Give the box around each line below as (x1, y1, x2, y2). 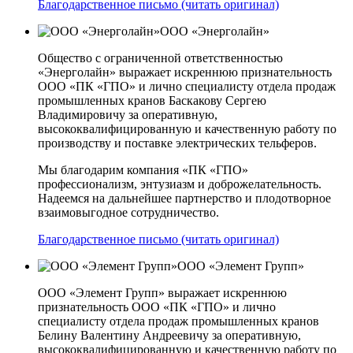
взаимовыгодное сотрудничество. (38, 206, 219, 220)
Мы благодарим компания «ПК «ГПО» (38, 163, 248, 177)
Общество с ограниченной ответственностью (38, 51, 283, 65)
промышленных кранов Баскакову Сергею (38, 94, 266, 108)
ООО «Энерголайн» (160, 24, 269, 39)
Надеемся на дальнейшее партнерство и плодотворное (38, 191, 331, 206)
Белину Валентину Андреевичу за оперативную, (38, 329, 301, 343)
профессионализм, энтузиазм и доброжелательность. (38, 177, 321, 191)
